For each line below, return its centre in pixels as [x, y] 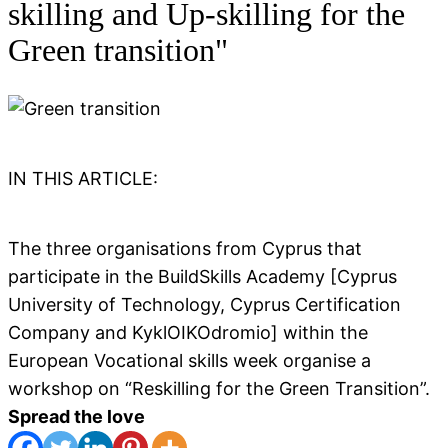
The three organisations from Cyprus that [185, 248]
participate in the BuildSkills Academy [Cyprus [202, 276]
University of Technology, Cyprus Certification [204, 304]
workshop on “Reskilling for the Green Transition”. [219, 388]
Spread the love [76, 416]
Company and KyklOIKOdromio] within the [188, 332]
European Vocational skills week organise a [189, 360]
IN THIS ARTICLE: [83, 178]
